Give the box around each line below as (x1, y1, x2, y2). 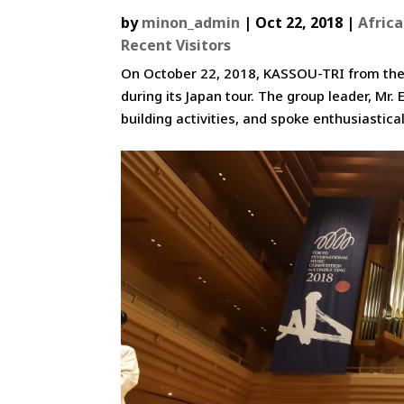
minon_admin (142, 12, 241, 32)
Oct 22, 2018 (255, 12, 344, 32)
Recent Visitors (121, 34, 232, 55)
